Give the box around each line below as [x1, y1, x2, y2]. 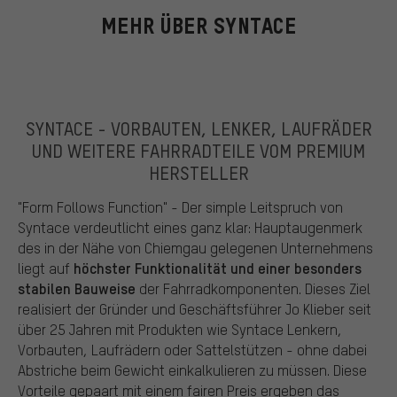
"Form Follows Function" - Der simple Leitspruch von [18, 198, 343, 217]
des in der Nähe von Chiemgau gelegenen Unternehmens [18, 238, 373, 258]
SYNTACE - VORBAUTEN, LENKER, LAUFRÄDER [25, 115, 372, 140]
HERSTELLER [148, 160, 249, 184]
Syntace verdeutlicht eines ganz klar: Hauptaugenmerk [18, 218, 362, 237]
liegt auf [18, 259, 74, 278]
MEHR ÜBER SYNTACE [100, 13, 297, 38]
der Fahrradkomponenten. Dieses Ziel [139, 279, 370, 299]
